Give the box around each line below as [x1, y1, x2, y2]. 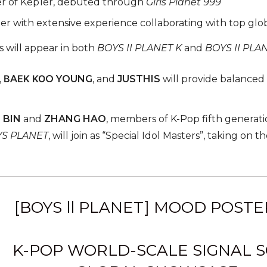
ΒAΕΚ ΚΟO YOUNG [4, 73, 92, 85]
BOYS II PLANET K [97, 42, 182, 54]
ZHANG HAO [44, 113, 106, 125]
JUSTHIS [117, 73, 160, 85]
